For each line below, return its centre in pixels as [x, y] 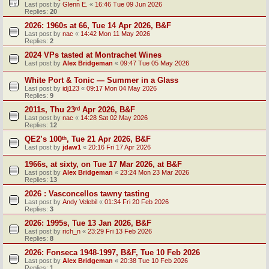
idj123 [71, 88]
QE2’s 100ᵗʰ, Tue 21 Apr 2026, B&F [88, 139]
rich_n [71, 231]
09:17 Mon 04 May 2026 [122, 88]
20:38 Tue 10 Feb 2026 [154, 261]
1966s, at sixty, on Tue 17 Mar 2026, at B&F [103, 164]
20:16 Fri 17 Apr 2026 [119, 147]
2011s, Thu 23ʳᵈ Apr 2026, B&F [80, 110]
